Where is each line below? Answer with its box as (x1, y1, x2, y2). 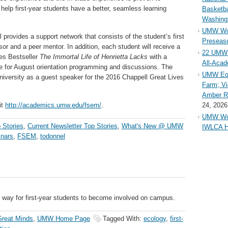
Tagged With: (103, 215, 144, 222)
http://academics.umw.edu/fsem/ (5, 101, 101, 109)
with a (148, 53, 167, 61)
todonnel (40, 132, 65, 140)
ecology (144, 215, 166, 222)
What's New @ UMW (122, 122, 183, 130)
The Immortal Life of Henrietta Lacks (40, 53, 148, 61)
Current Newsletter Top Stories (27, 122, 118, 130)
